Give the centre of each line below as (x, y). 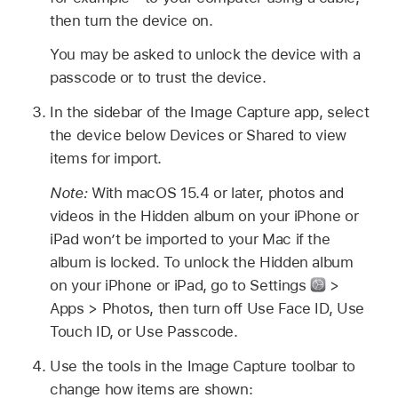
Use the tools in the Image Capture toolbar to (203, 366)
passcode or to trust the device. (158, 78)
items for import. (106, 159)
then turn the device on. (131, 20)
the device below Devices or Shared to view (199, 135)
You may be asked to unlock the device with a (205, 55)
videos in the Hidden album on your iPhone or (204, 215)
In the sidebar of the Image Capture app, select (210, 112)
